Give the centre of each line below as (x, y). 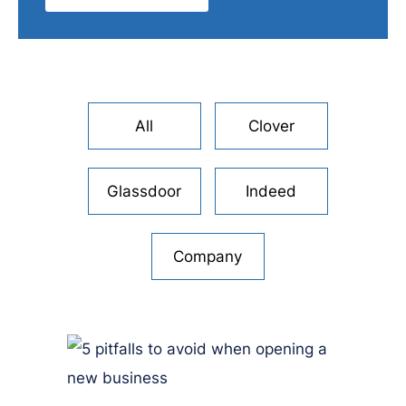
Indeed (271, 191)
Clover (271, 126)
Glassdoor (144, 191)
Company (208, 256)
